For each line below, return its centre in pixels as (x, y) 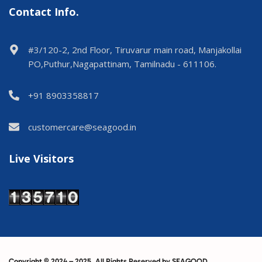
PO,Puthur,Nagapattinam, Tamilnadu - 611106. (122, 64)
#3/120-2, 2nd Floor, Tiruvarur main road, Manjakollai (135, 50)
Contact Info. (44, 12)
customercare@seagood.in (82, 127)
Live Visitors (41, 159)
